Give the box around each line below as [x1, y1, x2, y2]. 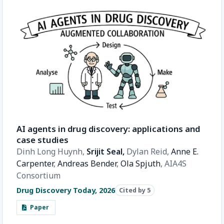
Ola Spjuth [120, 158, 160, 169]
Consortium [16, 170, 60, 181]
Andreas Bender [57, 158, 116, 169]
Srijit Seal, [86, 146, 126, 157]
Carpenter [16, 158, 53, 169]
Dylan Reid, [126, 146, 171, 157]
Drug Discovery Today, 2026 [16, 185, 115, 195]
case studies [16, 134, 68, 146]
